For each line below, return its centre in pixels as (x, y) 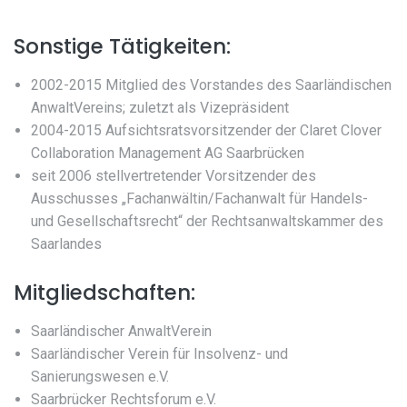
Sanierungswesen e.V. (100, 377)
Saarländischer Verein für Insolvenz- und (160, 354)
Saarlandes (67, 244)
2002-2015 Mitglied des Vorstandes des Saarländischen (212, 85)
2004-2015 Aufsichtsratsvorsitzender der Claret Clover (207, 131)
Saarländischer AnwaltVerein (122, 332)
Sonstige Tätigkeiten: (122, 47)
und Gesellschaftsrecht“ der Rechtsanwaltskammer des (208, 222)
